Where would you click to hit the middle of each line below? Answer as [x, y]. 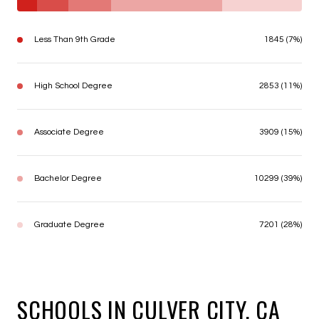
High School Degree [73, 85]
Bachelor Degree [68, 178]
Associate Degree [69, 132]
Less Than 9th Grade [75, 39]
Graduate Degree [69, 224]
